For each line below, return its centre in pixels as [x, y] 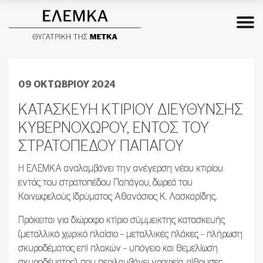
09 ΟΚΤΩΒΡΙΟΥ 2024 [67, 85]
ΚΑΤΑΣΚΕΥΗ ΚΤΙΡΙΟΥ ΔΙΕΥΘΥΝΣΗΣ [131, 110]
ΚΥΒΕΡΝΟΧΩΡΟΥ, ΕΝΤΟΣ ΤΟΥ [114, 128]
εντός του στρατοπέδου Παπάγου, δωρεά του [105, 183]
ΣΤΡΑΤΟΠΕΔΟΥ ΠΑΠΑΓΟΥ [101, 146]
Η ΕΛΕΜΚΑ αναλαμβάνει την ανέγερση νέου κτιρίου [121, 168]
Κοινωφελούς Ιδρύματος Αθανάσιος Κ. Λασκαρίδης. [117, 197]
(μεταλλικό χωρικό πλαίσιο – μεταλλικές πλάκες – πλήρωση [130, 234]
